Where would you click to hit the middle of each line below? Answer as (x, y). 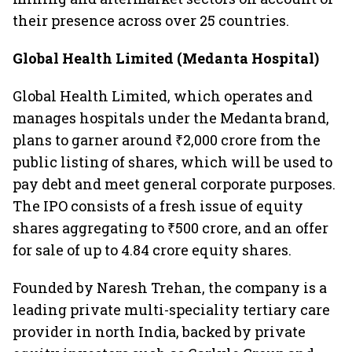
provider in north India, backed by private (159, 332)
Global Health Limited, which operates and (163, 96)
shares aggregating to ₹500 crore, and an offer (170, 228)
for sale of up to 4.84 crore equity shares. (152, 250)
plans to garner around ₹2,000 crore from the (167, 140)
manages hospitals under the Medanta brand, (171, 118)
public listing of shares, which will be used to (172, 162)
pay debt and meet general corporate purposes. (174, 184)
